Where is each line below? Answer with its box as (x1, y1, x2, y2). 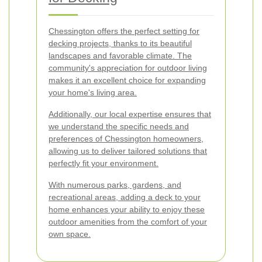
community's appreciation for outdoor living (49, 63, 207, 73)
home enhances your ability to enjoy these (49, 205, 205, 214)
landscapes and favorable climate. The (49, 51, 192, 60)
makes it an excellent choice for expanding (49, 75, 206, 85)
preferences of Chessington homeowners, (49, 134, 204, 143)
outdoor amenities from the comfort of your (49, 217, 207, 226)
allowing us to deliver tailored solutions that (49, 146, 207, 156)
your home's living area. (49, 88, 137, 97)
